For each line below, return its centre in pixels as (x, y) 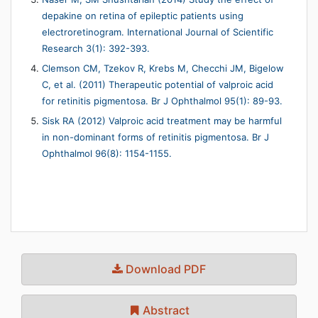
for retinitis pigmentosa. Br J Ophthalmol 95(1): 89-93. (162, 101)
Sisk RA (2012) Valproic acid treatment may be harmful (162, 121)
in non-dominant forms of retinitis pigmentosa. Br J (155, 137)
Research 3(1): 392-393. (96, 48)
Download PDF (164, 269)
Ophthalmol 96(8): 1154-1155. (107, 153)
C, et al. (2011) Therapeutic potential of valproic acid (158, 84)
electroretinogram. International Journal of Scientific (158, 32)
